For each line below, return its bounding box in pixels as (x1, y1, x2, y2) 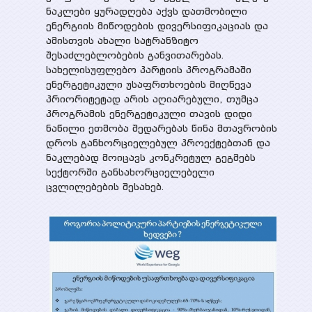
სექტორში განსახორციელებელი (45, 166, 214, 178)
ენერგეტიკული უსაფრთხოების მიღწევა (45, 78, 251, 91)
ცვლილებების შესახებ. (45, 180, 165, 193)
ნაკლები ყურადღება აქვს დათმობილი (45, 5, 247, 17)
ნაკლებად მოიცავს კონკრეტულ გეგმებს (45, 151, 256, 164)
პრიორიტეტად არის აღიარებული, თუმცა (45, 93, 258, 105)
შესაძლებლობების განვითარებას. (45, 49, 225, 61)
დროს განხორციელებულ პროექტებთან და (45, 136, 270, 149)
